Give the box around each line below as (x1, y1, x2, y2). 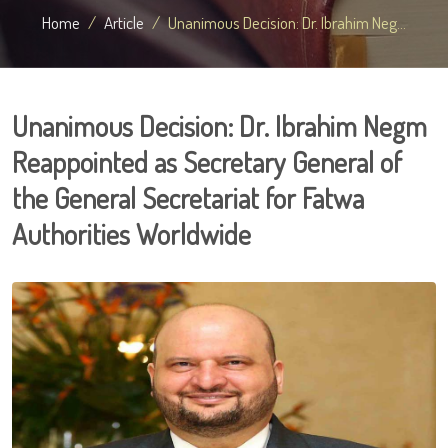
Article (104, 11, 144, 33)
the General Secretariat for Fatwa (12, 180, 364, 216)
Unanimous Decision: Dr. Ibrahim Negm (12, 108, 427, 144)
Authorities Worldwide (12, 216, 251, 252)
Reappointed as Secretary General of (12, 144, 402, 180)
